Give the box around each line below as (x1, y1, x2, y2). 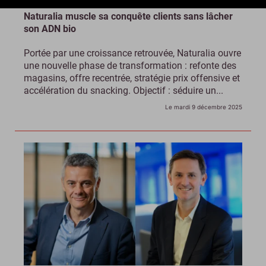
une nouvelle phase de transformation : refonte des (24, 59, 236, 71)
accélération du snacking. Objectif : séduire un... (24, 84, 223, 96)
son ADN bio (24, 23, 76, 34)
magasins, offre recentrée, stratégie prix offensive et (24, 72, 240, 84)
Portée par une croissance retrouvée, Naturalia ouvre (24, 47, 241, 59)
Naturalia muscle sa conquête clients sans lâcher (24, 10, 233, 22)
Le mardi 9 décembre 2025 (165, 103, 242, 110)
